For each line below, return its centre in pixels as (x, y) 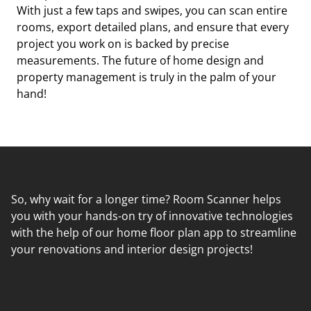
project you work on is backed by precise (123, 44)
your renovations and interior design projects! (132, 249)
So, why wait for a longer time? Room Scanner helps (146, 199)
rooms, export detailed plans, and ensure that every (153, 27)
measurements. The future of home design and (140, 60)
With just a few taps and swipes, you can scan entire (152, 10)
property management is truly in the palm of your (146, 77)
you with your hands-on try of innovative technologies (152, 216)
